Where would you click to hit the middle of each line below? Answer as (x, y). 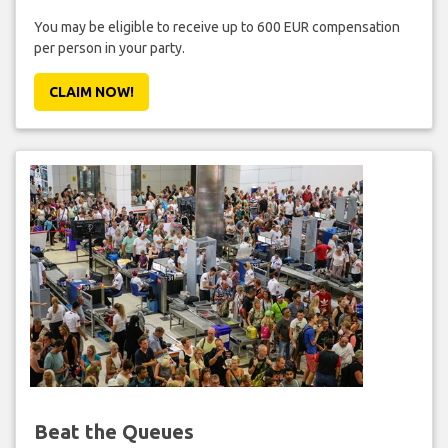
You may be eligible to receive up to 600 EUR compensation (216, 26)
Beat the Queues (113, 431)
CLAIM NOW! (91, 91)
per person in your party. (109, 47)
